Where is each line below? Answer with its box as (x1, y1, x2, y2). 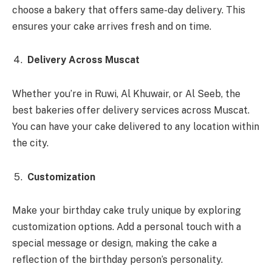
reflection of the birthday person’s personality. (12, 254, 223, 266)
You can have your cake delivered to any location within (12, 121, 259, 132)
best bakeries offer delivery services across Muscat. (12, 104, 250, 116)
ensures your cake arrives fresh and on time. (12, 20, 211, 32)
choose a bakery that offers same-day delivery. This (12, 4, 245, 16)
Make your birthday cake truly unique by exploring (12, 205, 241, 217)
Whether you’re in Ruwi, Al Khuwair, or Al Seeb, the (12, 88, 240, 100)
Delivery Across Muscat (27, 54, 140, 66)
